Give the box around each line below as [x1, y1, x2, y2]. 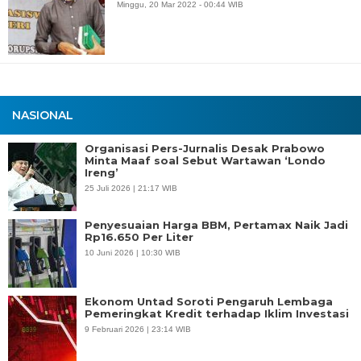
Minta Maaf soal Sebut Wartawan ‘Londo [85, 154, 326, 167]
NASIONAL [12, 108, 73, 122]
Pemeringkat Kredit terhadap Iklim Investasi [85, 307, 349, 320]
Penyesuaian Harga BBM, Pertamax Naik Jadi [85, 218, 348, 231]
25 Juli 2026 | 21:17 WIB [85, 184, 177, 193]
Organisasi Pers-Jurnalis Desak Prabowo [85, 142, 325, 155]
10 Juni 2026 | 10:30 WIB [85, 248, 180, 257]
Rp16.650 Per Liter [85, 230, 193, 243]
